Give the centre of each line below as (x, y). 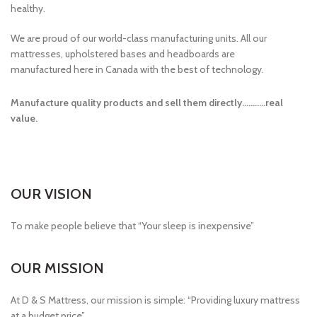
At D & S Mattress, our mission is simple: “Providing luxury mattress (155, 300)
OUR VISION (51, 194)
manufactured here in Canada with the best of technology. (137, 70)
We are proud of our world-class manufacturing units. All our (139, 39)
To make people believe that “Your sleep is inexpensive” (132, 226)
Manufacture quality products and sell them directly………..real (147, 103)
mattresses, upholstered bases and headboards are (123, 54)
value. (24, 119)
